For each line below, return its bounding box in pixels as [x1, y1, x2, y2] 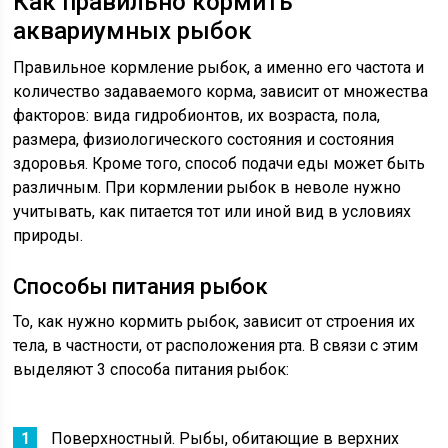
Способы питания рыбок [13, 274, 269, 299]
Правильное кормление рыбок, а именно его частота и [13, 58, 425, 77]
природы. [13, 226, 84, 245]
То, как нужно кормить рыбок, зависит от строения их [13, 312, 416, 331]
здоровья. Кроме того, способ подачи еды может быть [13, 154, 426, 173]
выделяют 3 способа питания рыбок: [13, 360, 290, 379]
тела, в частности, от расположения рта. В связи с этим [13, 336, 419, 355]
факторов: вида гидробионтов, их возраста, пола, [13, 106, 381, 125]
